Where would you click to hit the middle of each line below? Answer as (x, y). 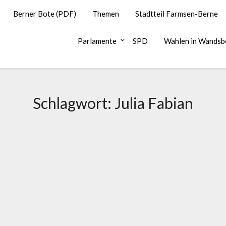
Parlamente (97, 41)
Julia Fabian (154, 103)
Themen (106, 14)
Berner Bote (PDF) (45, 14)
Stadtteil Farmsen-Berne (177, 14)
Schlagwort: (74, 103)
